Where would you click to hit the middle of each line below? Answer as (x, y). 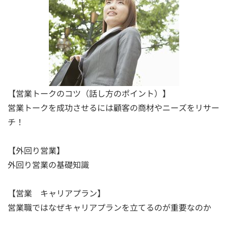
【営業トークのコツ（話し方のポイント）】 (89, 93)
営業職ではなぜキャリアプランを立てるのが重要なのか (109, 207)
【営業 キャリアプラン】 (56, 193)
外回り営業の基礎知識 (48, 164)
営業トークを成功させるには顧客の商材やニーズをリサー (113, 107)
